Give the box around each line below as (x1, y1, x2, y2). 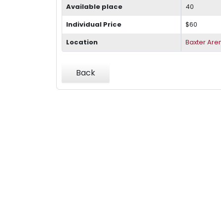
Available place (66, 1, 122, 11)
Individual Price (66, 19, 121, 29)
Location (66, 37, 98, 47)
